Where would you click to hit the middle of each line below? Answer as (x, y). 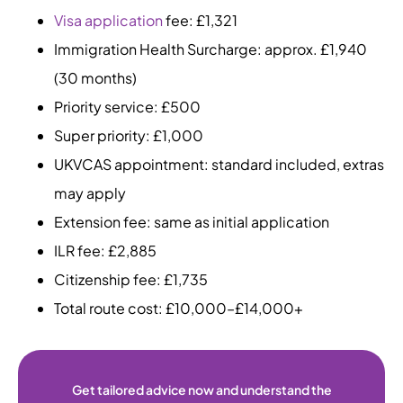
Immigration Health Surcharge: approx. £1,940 (210, 49)
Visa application (108, 21)
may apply (90, 193)
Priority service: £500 (127, 107)
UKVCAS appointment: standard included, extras (219, 165)
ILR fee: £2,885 (105, 251)
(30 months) (95, 78)
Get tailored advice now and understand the (201, 390)
